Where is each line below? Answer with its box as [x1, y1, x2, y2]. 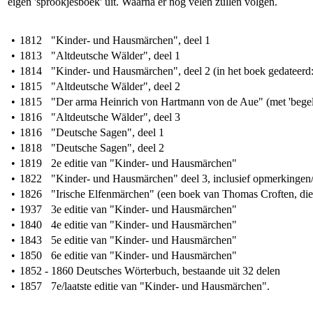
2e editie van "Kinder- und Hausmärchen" [51, 157, 237, 169]
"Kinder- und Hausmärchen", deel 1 [51, 34, 210, 46]
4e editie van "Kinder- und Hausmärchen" [51, 219, 237, 231]
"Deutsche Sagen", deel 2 [51, 142, 164, 154]
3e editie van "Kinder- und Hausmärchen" [51, 203, 237, 215]
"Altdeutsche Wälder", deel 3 [51, 111, 180, 123]
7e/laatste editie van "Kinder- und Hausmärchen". [51, 280, 270, 292]
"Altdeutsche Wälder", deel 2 [51, 80, 180, 92]
